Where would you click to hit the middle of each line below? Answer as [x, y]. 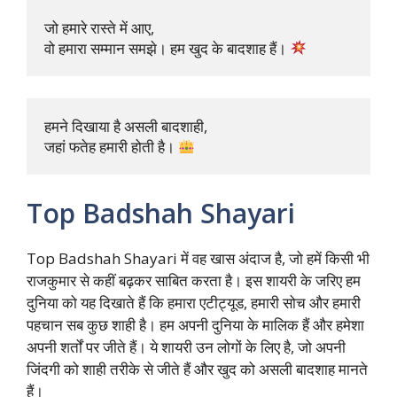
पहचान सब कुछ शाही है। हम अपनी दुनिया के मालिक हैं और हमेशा [195, 324]
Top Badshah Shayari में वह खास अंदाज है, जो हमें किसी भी [198, 258]
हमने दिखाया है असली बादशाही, [128, 127]
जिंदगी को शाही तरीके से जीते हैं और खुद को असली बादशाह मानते [197, 369]
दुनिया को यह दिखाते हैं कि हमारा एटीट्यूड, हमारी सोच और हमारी [194, 302]
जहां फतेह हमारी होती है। [111, 147]
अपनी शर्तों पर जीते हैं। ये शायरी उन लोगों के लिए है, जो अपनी [186, 346]
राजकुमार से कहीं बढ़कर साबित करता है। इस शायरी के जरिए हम [194, 280]
